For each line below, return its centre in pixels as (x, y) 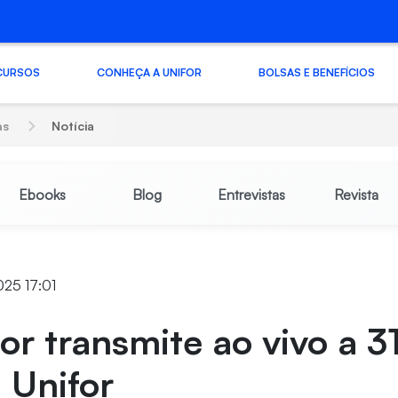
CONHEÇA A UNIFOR (149, 72)
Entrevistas (251, 195)
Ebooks (42, 195)
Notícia (73, 126)
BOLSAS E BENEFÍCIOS (316, 72)
